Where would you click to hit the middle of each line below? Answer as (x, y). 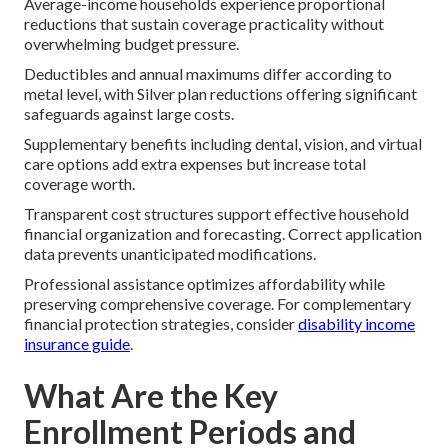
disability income (356, 324)
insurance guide (77, 344)
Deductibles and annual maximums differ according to (208, 74)
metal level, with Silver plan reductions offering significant (220, 94)
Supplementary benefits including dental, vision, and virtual (223, 144)
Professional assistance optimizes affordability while (204, 284)
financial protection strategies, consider (161, 324)
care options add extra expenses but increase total (195, 164)
